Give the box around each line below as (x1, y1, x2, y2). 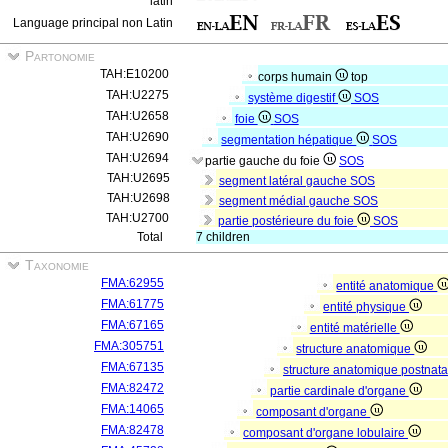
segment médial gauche (219, 194, 353, 208)
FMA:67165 (101, 318, 164, 332)
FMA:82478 (101, 423, 164, 437)
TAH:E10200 (100, 67, 169, 81)
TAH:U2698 (107, 191, 170, 205)
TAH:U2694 (106, 151, 169, 165)
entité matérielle (309, 321, 400, 335)
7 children (196, 230, 251, 244)
